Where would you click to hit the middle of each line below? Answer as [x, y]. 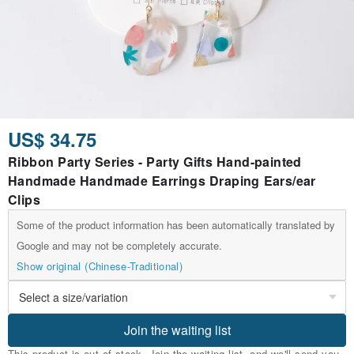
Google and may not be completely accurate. [119, 246]
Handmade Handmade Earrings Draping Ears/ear [162, 181]
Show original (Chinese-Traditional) [100, 266]
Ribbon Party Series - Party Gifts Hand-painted [155, 162]
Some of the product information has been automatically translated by [176, 225]
